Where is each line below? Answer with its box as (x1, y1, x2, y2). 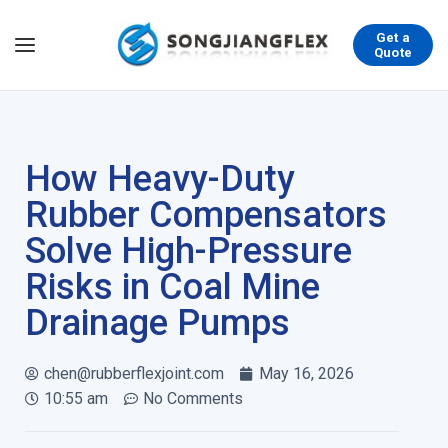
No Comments (143, 389, 243, 408)
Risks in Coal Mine (25, 266, 320, 308)
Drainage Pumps (25, 302, 290, 344)
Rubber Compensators (25, 194, 387, 236)
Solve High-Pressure (25, 230, 352, 272)
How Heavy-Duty (25, 158, 295, 200)
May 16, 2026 (259, 364, 354, 383)
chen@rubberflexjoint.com (44, 364, 224, 383)
